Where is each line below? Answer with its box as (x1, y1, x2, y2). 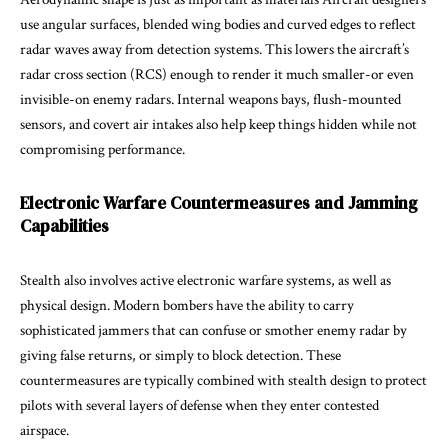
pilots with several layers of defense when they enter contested (20, 395, 379, 415)
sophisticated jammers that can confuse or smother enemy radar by (20, 320, 407, 340)
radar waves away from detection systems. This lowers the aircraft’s (20, 39, 409, 59)
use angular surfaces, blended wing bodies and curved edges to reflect (20, 14, 416, 34)
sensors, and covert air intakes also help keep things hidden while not (20, 114, 417, 134)
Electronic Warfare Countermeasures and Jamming (20, 190, 418, 215)
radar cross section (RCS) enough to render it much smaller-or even (20, 64, 414, 84)
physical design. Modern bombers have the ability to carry (20, 295, 354, 315)
